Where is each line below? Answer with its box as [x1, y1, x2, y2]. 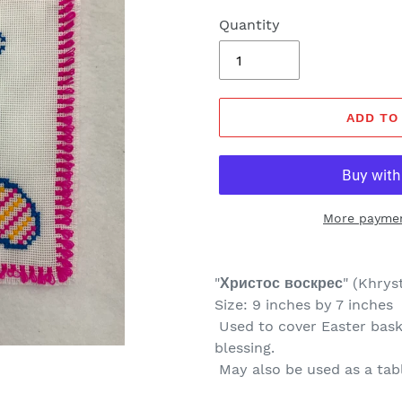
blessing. [214, 339, 275, 356]
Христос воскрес [220, 275, 343, 292]
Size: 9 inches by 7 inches [214, 296, 398, 313]
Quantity [219, 16, 280, 33]
